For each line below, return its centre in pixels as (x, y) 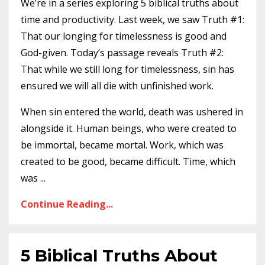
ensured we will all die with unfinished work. (117, 86)
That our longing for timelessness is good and (124, 36)
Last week (140, 20)
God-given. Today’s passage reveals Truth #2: (122, 53)
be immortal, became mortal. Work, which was (122, 145)
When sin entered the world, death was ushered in (132, 112)
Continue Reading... (67, 204)
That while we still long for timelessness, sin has (127, 69)
